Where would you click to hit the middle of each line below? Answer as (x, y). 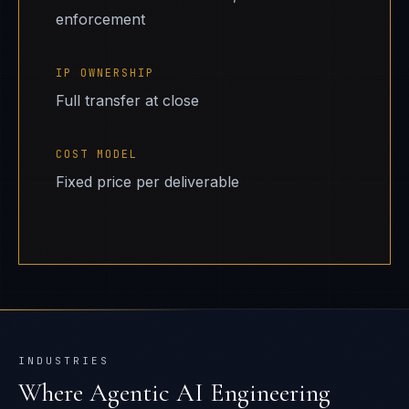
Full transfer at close (127, 100)
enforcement (100, 19)
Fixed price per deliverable (147, 182)
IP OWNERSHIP (105, 73)
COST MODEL (97, 154)
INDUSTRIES (64, 361)
